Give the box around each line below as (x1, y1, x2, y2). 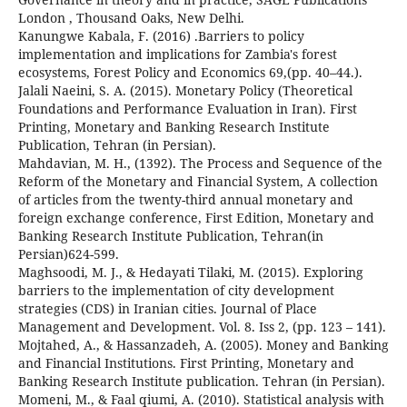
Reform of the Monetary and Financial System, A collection (17, 173, 378, 191)
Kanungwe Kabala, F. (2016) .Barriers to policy (17, 27, 304, 45)
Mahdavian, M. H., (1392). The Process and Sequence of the (17, 154, 382, 173)
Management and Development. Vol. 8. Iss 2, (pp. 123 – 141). (17, 318, 386, 336)
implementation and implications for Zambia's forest (17, 45, 337, 64)
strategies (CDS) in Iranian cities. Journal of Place (17, 300, 317, 318)
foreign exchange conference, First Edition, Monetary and (17, 209, 374, 227)
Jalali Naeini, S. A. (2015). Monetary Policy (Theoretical (17, 82, 352, 100)
